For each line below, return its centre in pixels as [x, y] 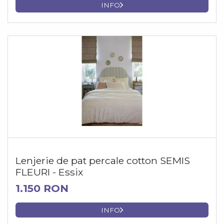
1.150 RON [42, 188]
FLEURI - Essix [49, 172]
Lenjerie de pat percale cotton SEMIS [103, 160]
